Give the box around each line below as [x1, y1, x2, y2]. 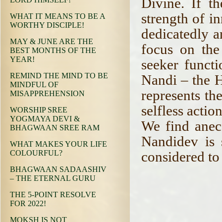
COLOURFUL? [10, 149, 62, 157]
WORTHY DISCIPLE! [10, 21, 84, 29]
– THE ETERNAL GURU [10, 174, 96, 182]
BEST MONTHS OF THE [10, 46, 96, 55]
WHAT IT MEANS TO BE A [10, 12, 105, 20]
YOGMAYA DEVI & [10, 114, 80, 123]
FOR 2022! [10, 199, 46, 208]
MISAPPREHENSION [10, 89, 85, 98]
